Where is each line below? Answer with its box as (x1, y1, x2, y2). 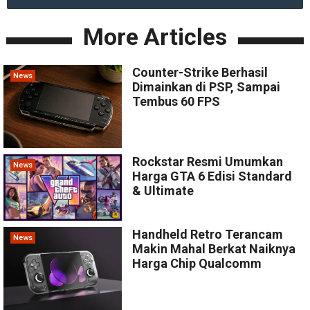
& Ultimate (132, 183, 194, 198)
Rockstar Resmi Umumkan (132, 154, 284, 169)
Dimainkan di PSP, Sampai (132, 79, 281, 94)
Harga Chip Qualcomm (132, 255, 262, 271)
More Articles (82, 22, 227, 51)
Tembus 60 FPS (132, 93, 221, 109)
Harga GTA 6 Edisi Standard (132, 168, 293, 183)
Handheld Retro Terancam (132, 226, 284, 241)
